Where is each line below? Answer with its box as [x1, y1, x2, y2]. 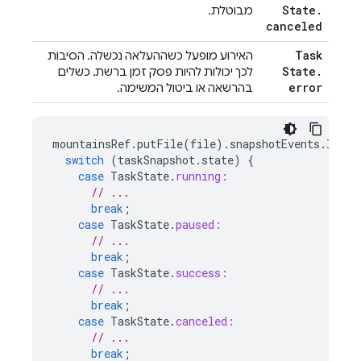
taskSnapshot [118, 152, 195, 168]
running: [176, 168, 228, 184]
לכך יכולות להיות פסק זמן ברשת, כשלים [58, 64, 253, 79]
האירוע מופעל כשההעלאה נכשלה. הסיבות [48, 48, 253, 63]
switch [65, 152, 104, 168]
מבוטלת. [208, 3, 253, 18]
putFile [137, 136, 183, 151]
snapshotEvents [230, 136, 320, 151]
